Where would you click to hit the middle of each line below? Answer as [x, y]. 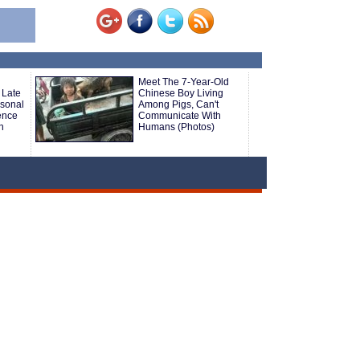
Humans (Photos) [176, 127]
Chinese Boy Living [181, 93]
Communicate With [180, 116]
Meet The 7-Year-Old [184, 82]
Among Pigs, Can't [178, 104]
